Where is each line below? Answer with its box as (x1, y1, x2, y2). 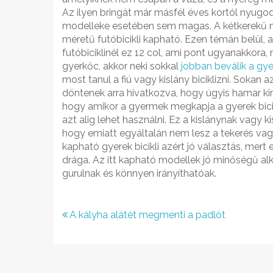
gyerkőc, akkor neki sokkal (62, 60, 181, 72)
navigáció (62, 225, 149, 249)
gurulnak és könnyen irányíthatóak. (62, 168, 216, 179)
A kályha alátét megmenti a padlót (69, 209, 225, 221)
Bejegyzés (62, 205, 152, 229)
